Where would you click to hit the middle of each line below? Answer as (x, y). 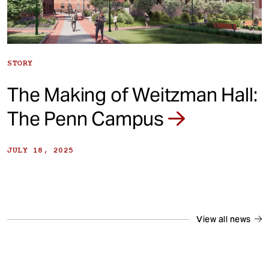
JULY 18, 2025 (41, 150)
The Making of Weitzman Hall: (132, 95)
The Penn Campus (88, 119)
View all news (224, 219)
